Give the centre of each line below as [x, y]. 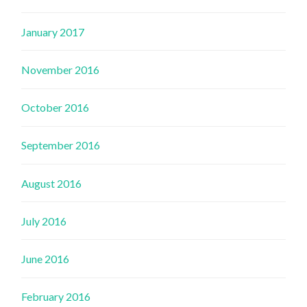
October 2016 [56, 108]
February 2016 [56, 297]
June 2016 [46, 258]
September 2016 [61, 145]
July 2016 [44, 221]
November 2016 [61, 70]
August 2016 [52, 183]
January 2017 [53, 32]
